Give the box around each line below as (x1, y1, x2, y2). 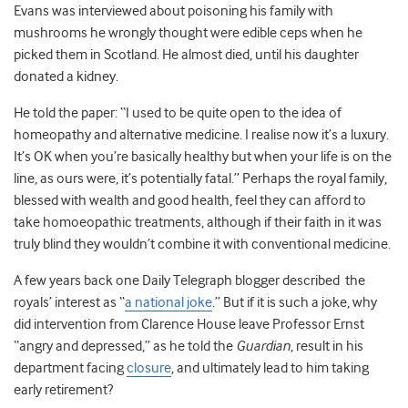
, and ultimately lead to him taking (171, 360, 369, 377)
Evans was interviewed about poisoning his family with (14, 3, 333, 20)
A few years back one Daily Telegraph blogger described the (14, 272, 365, 290)
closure (127, 360, 171, 377)
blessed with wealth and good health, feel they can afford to (14, 192, 366, 209)
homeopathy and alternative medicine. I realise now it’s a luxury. (14, 127, 389, 144)
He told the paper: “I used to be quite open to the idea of (14, 105, 342, 122)
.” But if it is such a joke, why (212, 294, 377, 311)
